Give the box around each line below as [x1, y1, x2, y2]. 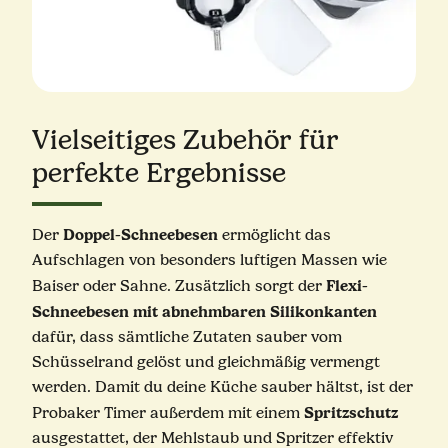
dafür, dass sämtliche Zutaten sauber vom [31, 327, 342, 346]
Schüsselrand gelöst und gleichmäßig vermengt [31, 352, 380, 371]
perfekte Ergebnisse [31, 156, 286, 189]
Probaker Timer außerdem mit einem [31, 403, 304, 422]
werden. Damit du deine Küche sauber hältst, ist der [31, 377, 413, 396]
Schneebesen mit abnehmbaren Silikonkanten [31, 301, 377, 321]
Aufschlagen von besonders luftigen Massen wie [31, 250, 387, 269]
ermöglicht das [217, 225, 331, 244]
